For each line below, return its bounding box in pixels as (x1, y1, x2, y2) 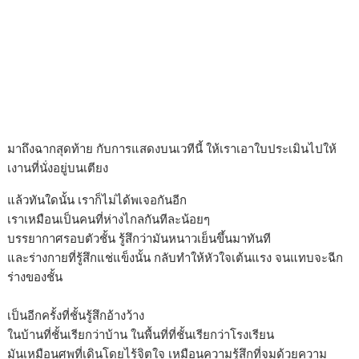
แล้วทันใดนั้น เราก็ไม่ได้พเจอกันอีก (7, 192, 188, 208)
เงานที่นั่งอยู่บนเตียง (7, 159, 109, 176)
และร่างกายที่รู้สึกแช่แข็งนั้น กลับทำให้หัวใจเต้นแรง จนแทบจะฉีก (7, 249, 344, 266)
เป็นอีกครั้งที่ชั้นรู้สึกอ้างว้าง (7, 307, 145, 324)
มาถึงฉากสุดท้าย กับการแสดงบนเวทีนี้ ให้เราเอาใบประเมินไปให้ (7, 140, 337, 157)
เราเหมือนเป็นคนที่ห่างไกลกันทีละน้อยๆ (7, 211, 211, 228)
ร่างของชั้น (7, 268, 63, 285)
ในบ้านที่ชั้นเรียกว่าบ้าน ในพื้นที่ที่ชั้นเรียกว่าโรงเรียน (7, 326, 275, 343)
